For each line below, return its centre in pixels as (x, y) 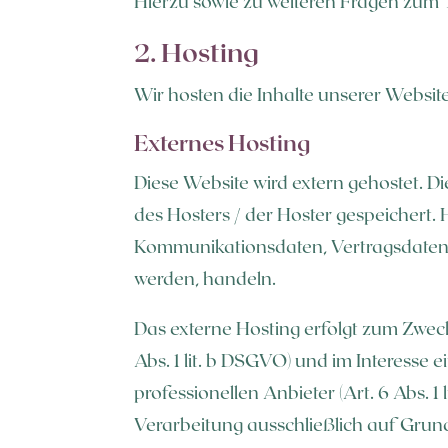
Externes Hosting (222, 141)
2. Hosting (197, 51)
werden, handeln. (205, 277)
